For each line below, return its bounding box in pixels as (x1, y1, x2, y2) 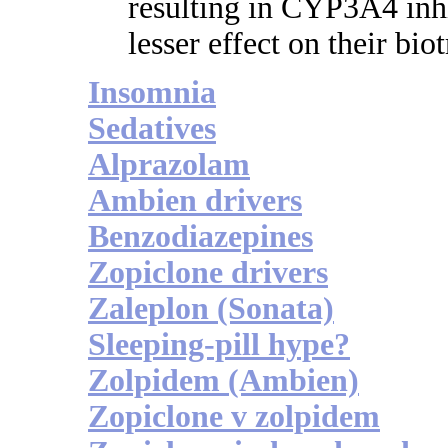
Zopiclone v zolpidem (88, 399, 380, 435)
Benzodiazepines (88, 219, 313, 255)
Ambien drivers (88, 183, 302, 219)
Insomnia (88, 75, 216, 111)
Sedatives (88, 111, 216, 147)
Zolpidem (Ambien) (88, 363, 359, 399)
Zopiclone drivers (88, 255, 328, 291)
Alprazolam (88, 147, 250, 183)
